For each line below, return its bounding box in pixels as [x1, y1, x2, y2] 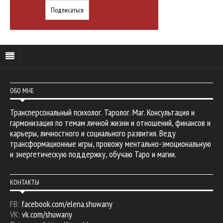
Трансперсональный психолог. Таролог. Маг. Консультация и [10, 106, 195, 118]
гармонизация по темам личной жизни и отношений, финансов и [10, 116, 211, 128]
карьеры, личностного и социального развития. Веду [10, 127, 176, 139]
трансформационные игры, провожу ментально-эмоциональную [10, 137, 211, 149]
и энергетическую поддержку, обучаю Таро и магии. [10, 148, 176, 160]
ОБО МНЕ [10, 86, 34, 95]
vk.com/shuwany [22, 208, 72, 220]
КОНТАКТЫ [10, 177, 39, 187]
